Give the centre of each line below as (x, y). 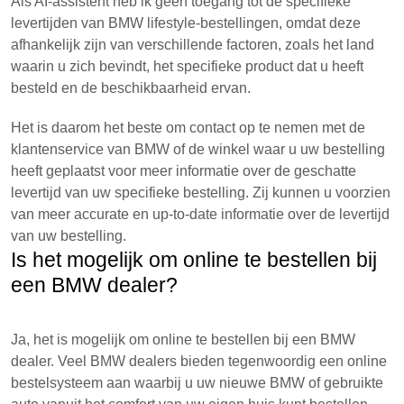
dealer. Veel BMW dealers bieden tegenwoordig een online (199, 361)
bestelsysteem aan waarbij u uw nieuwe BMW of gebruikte (197, 383)
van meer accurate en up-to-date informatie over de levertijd (200, 214)
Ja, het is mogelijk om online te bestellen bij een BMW (183, 340)
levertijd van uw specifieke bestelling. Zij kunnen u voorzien (201, 193)
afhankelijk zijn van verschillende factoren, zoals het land (193, 45)
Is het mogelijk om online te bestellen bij (194, 260)
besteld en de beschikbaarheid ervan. (131, 88)
